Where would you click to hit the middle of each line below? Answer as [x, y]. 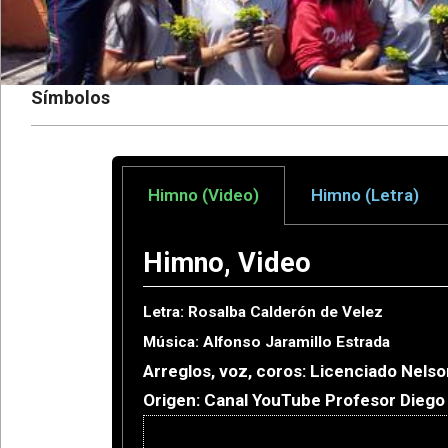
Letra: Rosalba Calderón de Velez [263, 312]
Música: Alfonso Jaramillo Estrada [266, 342]
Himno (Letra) [365, 195]
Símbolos [70, 97]
